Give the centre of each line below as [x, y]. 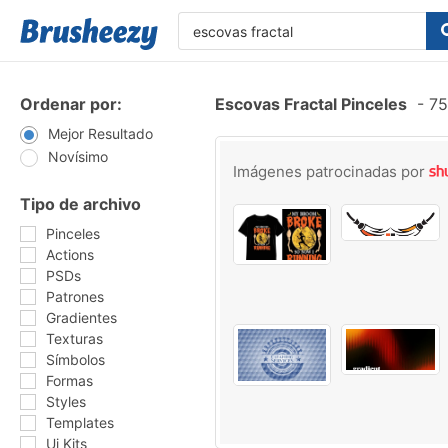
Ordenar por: [71, 104]
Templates [80, 422]
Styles [66, 401]
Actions [70, 254]
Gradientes [81, 317]
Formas [69, 380]
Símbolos [75, 359]
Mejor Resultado [100, 133]
